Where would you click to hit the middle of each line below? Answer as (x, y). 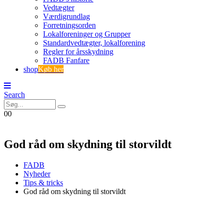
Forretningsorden (69, 25)
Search (14, 95)
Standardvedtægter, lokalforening (94, 43)
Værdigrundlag (66, 16)
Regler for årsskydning (78, 52)
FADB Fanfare (66, 60)
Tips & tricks (43, 182)
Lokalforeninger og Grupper (87, 34)
